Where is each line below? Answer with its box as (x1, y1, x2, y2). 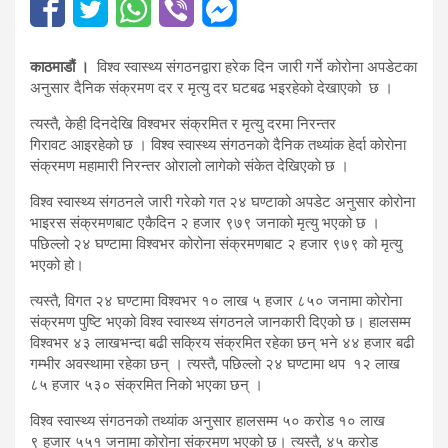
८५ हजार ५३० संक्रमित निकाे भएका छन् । (30, 376, 263, 395)
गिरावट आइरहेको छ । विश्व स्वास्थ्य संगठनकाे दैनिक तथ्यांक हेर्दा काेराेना (30, 136, 406, 155)
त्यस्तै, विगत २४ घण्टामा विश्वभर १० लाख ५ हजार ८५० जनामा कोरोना (30, 292, 402, 311)
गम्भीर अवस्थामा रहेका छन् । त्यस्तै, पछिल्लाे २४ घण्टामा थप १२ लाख (30, 355, 400, 374)
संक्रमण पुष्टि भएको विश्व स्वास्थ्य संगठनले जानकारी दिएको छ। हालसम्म (30, 313, 411, 332)
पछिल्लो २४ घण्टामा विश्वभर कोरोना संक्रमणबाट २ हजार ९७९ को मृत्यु (30, 235, 402, 254)
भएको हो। (30, 256, 84, 275)
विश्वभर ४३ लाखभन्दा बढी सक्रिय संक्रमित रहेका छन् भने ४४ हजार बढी (30, 334, 414, 353)
